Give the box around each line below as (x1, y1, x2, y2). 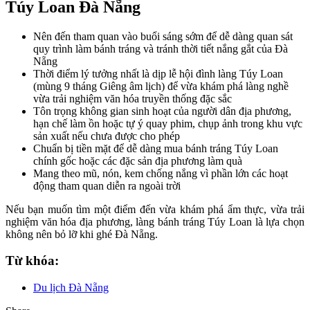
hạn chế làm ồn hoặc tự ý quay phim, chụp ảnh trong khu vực (33, 117, 302, 129)
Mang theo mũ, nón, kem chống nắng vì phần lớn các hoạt (33, 167, 288, 179)
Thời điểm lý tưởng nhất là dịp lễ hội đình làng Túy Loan (33, 67, 283, 80)
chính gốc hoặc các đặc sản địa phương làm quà (33, 154, 242, 167)
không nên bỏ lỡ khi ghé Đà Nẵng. (6, 228, 158, 240)
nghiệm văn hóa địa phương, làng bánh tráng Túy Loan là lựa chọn (6, 215, 304, 228)
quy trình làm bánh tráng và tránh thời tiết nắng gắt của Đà (33, 42, 288, 55)
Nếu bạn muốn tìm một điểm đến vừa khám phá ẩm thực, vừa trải (6, 203, 304, 215)
